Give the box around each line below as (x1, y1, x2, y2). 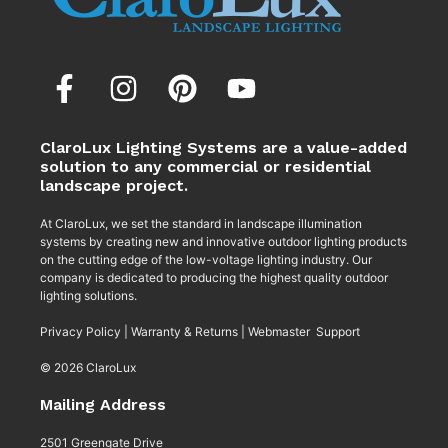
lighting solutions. (40, 288, 137, 304)
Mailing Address (40, 395, 166, 415)
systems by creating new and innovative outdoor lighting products (40, 234, 407, 250)
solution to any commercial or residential (40, 157, 371, 177)
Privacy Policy (40, 324, 121, 340)
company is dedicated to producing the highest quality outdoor (40, 270, 388, 286)
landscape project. (40, 176, 188, 196)
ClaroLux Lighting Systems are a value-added (40, 138, 407, 158)
